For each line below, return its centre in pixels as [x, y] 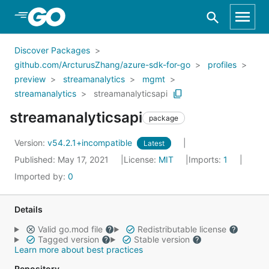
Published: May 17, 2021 [63, 159]
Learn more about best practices [79, 249]
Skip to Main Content [73, 16]
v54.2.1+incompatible [91, 143]
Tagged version [68, 239]
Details [29, 209]
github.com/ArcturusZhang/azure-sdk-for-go [102, 65]
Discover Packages [52, 50]
